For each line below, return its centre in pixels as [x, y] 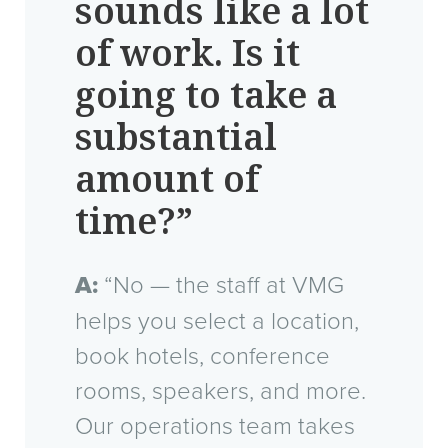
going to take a [206, 95]
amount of [167, 179]
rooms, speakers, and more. [220, 391]
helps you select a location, [217, 321]
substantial [176, 137]
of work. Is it [187, 53]
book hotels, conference [202, 356]
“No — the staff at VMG [221, 285]
